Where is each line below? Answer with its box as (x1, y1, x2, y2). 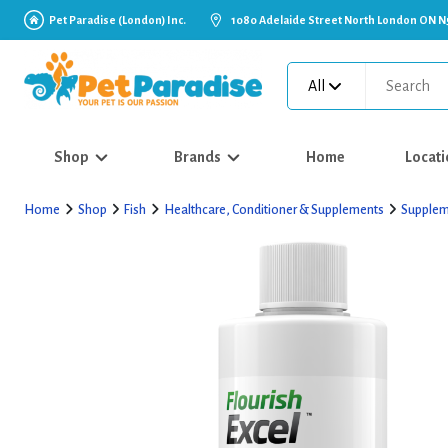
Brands (174, 149, 221, 165)
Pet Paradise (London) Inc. (49, 14, 186, 26)
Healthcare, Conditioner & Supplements (163, 203, 384, 217)
